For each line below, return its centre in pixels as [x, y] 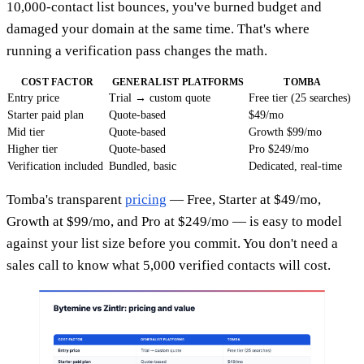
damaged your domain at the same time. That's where [158, 29]
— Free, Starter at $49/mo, [244, 200]
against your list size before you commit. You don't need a [172, 244]
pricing [146, 200]
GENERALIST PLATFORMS [178, 82]
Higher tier [32, 149]
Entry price [33, 98]
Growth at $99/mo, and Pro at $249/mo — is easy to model [174, 222]
